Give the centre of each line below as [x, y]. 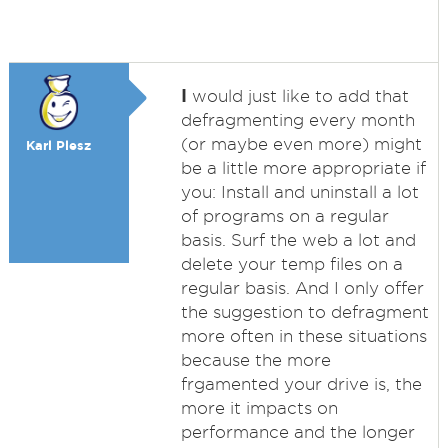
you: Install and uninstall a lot [299, 192]
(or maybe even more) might [301, 144]
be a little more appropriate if [303, 168]
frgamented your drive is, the [301, 384]
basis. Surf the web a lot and [298, 240]
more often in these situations [303, 336]
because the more [255, 360]
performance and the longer [297, 432]
